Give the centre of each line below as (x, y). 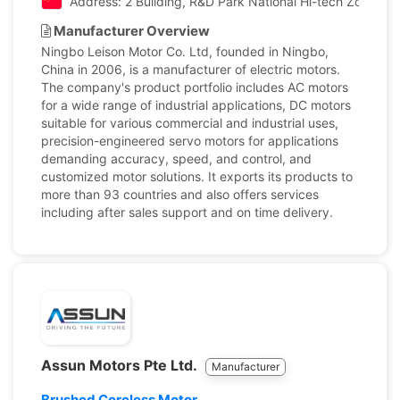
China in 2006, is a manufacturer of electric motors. (191, 69)
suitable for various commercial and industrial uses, (190, 123)
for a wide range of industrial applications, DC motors (196, 105)
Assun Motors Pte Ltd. (121, 365)
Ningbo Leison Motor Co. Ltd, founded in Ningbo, (185, 51)
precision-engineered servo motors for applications (190, 141)
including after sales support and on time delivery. (187, 212)
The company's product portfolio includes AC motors (195, 87)
